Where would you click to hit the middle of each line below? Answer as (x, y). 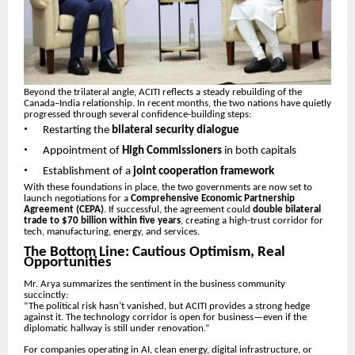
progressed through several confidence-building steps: (137, 115)
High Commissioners (172, 151)
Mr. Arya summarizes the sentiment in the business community (155, 284)
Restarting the (77, 131)
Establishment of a (88, 172)
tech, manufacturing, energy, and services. (112, 232)
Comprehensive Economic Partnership (213, 199)
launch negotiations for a (77, 199)
